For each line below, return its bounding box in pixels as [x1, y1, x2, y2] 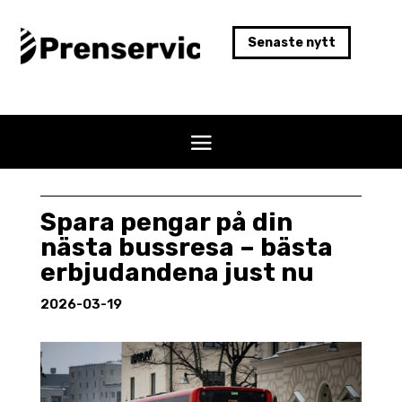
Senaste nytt [247, 35, 336, 51]
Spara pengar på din [39, 206, 293, 237]
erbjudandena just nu [39, 257, 314, 287]
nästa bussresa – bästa [39, 232, 333, 262]
